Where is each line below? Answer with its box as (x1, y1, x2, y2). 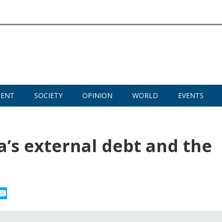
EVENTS (178, 91, 204, 101)
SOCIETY (34, 91, 62, 101)
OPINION (82, 91, 112, 101)
